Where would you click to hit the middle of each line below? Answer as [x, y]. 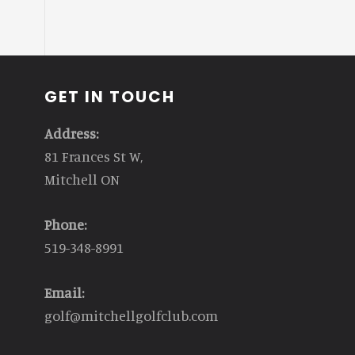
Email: [64, 292]
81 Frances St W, [94, 156]
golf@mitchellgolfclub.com [131, 315]
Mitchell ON [82, 179]
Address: [71, 133]
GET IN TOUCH [110, 96]
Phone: [65, 224]
